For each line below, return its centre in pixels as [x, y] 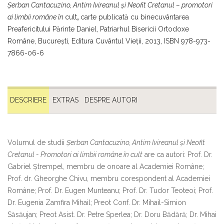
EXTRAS [65, 100]
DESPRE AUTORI [111, 100]
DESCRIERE [28, 100]
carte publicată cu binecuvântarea [135, 17]
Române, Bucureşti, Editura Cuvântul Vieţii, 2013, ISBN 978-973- [109, 41]
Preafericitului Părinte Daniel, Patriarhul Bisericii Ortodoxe [98, 29]
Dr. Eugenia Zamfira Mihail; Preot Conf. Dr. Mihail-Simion [97, 203]
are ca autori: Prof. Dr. [177, 155]
